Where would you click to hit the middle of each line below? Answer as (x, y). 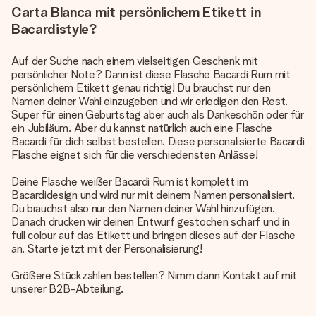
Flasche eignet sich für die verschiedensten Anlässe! (135, 155)
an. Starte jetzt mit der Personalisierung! (107, 249)
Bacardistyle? (54, 29)
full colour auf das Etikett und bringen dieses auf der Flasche (154, 235)
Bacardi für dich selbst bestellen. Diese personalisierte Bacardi (158, 141)
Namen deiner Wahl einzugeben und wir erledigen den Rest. (150, 101)
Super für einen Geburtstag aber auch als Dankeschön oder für (158, 115)
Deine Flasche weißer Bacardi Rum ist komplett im (130, 182)
